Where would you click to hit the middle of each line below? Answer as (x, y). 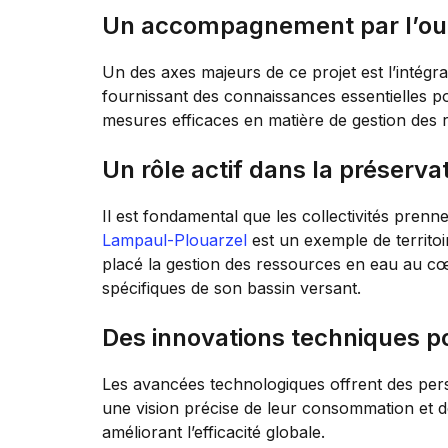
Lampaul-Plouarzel (174, 239)
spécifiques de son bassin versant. (231, 287)
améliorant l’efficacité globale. (213, 431)
